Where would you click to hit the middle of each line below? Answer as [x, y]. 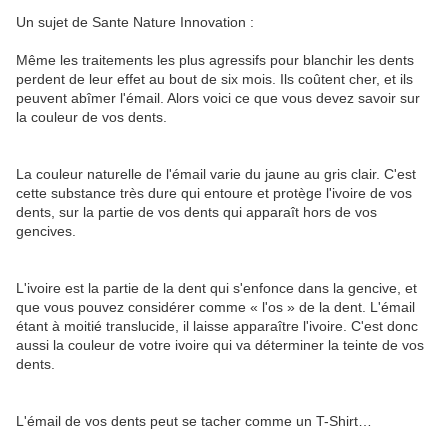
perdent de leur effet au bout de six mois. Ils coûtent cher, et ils [214, 78]
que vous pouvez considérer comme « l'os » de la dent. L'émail [215, 306]
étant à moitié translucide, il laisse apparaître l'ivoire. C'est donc [217, 325]
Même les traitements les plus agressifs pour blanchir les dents [215, 59]
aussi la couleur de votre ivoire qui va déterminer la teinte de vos [220, 344]
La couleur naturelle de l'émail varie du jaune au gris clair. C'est [216, 173]
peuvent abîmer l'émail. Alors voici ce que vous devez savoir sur [218, 97]
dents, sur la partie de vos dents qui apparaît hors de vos [196, 211]
